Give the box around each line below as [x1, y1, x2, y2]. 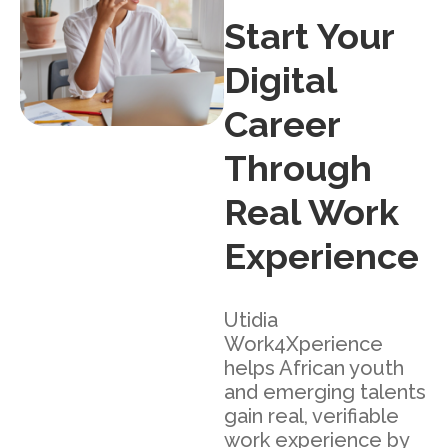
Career [224, 103, 340, 146]
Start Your [224, 15, 394, 58]
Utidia [224, 308, 278, 333]
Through [224, 147, 372, 190]
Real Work [224, 191, 399, 234]
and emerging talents [224, 380, 426, 405]
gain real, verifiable [224, 404, 399, 429]
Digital [224, 59, 336, 102]
